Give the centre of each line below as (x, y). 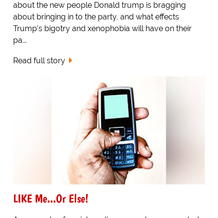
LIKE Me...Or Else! (51, 199)
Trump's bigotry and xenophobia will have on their (102, 28)
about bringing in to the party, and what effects (96, 17)
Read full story (39, 61)
